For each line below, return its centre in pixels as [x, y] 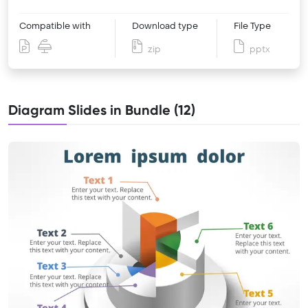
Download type [165, 26]
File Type [252, 26]
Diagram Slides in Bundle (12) [102, 110]
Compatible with [55, 26]
